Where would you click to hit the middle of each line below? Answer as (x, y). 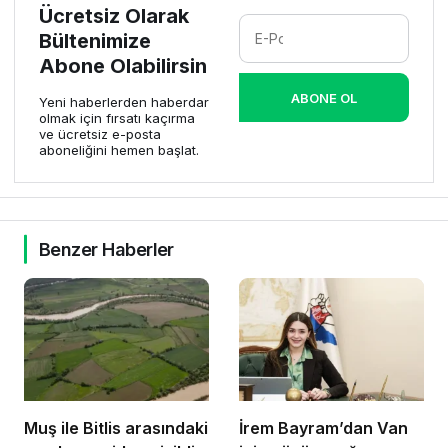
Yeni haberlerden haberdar (124, 101)
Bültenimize (95, 40)
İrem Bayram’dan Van (323, 428)
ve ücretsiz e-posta (100, 133)
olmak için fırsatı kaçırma (117, 117)
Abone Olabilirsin (123, 65)
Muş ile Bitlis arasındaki (116, 428)
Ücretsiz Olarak (114, 15)
